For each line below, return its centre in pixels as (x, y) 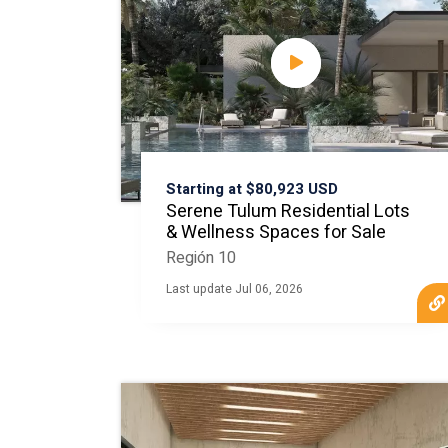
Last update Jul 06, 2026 (234, 289)
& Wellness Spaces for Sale (275, 232)
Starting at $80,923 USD (251, 189)
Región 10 (200, 258)
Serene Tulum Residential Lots (287, 211)
